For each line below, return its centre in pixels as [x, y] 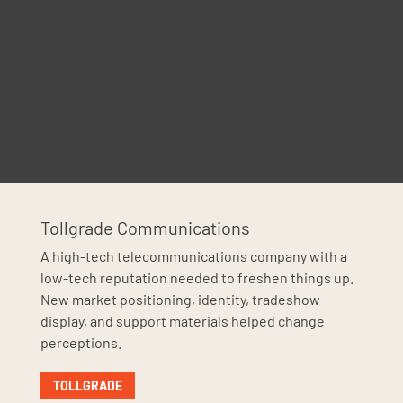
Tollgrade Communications [145, 227]
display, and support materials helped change [182, 320]
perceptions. [81, 342]
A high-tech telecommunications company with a [193, 255]
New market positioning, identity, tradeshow [180, 299]
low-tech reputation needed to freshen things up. [197, 277]
